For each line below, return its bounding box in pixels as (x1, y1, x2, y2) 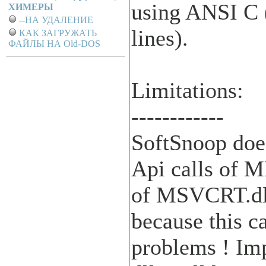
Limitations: (131, 78, 243, 103)
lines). (131, 26, 188, 50)
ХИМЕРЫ (8, 2, 53, 12)
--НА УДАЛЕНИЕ (19, 15, 93, 25)
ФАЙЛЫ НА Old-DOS (8, 39, 100, 49)
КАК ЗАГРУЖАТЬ (19, 28, 97, 38)
